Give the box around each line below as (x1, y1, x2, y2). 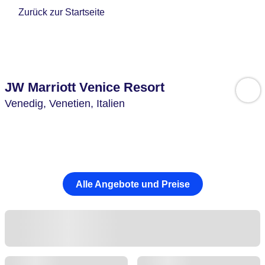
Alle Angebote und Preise (75, 179, 190, 189)
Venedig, (5, 98, 49, 109)
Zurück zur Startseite (18, 7, 105, 18)
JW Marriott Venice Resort (5, 80, 164, 95)
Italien (96, 98, 125, 109)
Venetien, (49, 98, 96, 109)
